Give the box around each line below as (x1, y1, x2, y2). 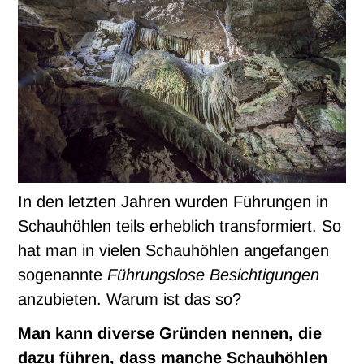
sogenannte (18, 266, 108, 284)
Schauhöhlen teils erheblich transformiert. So (18, 217, 342, 236)
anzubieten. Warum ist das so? (18, 290, 242, 309)
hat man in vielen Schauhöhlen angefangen (18, 241, 330, 260)
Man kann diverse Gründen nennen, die (18, 324, 323, 343)
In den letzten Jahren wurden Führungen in (18, 193, 329, 211)
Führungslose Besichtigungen (107, 266, 320, 284)
